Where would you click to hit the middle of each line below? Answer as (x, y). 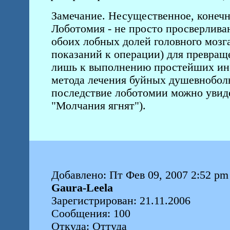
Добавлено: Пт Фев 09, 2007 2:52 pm (140, 175)
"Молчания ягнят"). (100, 106)
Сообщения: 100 (91, 214)
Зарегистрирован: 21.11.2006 (121, 201)
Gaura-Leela (82, 188)
